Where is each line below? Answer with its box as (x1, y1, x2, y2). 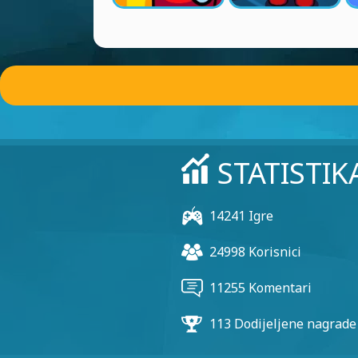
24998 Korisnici (209, 243, 301, 261)
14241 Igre (209, 207, 273, 225)
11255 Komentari (209, 279, 312, 296)
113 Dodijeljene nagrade (209, 315, 356, 332)
